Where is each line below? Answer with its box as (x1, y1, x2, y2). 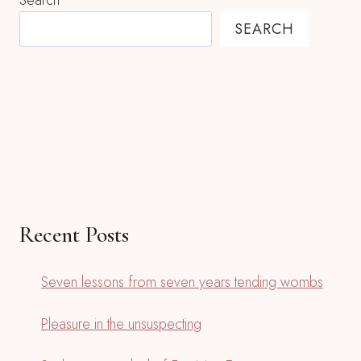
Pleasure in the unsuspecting (41, 313, 201, 335)
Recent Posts (19, 221, 129, 249)
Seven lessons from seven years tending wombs (41, 272, 323, 293)
